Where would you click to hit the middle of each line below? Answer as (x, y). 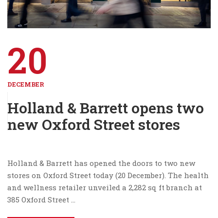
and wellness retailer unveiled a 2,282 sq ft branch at (105, 187)
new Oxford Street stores (94, 124)
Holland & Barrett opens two (106, 108)
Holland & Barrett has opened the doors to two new (101, 163)
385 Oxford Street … (41, 199)
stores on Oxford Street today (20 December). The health (108, 175)
